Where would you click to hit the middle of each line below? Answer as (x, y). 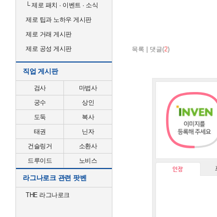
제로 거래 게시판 (49, 34)
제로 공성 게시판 (49, 49)
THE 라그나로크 (48, 195)
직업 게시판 (40, 71)
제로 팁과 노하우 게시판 (59, 20)
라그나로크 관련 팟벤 (55, 178)
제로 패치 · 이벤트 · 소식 (64, 5)
